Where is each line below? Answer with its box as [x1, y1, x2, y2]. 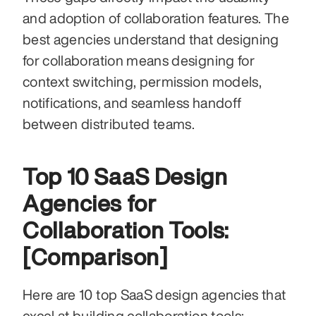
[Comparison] [23, 245, 168, 268]
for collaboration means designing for [23, 52, 255, 68]
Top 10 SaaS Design [23, 164, 228, 188]
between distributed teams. [23, 116, 195, 131]
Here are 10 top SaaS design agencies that [23, 286, 286, 302]
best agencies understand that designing [23, 31, 279, 47]
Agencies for [23, 191, 157, 214]
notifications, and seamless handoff [23, 95, 242, 110]
